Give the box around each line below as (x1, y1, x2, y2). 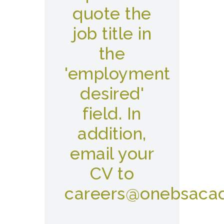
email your (70, 143, 154, 163)
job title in (72, 23, 151, 43)
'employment (64, 63, 170, 83)
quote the (72, 3, 151, 23)
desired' (80, 83, 144, 103)
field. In (82, 103, 141, 123)
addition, (77, 123, 146, 143)
